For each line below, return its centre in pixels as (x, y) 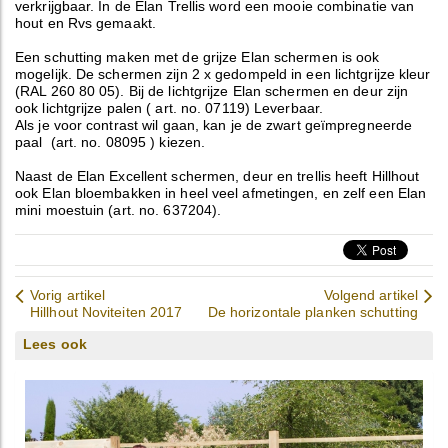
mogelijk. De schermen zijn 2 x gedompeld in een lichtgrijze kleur (223, 74)
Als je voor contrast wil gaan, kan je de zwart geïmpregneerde (214, 125)
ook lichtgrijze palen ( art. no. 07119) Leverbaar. (169, 108)
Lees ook (55, 344)
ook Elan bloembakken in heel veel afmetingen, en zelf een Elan (221, 193)
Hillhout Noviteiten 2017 (106, 312)
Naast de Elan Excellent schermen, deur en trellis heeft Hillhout (217, 176)
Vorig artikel (68, 295)
